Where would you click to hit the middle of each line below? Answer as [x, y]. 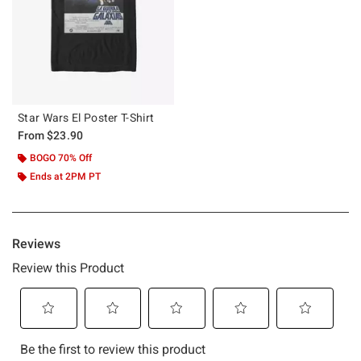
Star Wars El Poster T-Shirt [86, 117]
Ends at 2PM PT [65, 176]
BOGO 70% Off [61, 158]
